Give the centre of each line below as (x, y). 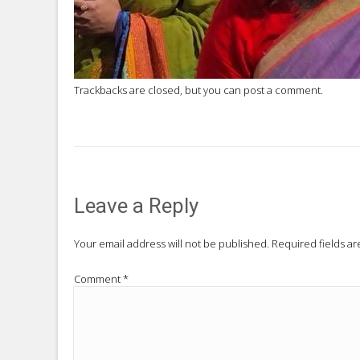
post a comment (282, 90)
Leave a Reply (136, 205)
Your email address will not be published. (172, 243)
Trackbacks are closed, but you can (159, 90)
